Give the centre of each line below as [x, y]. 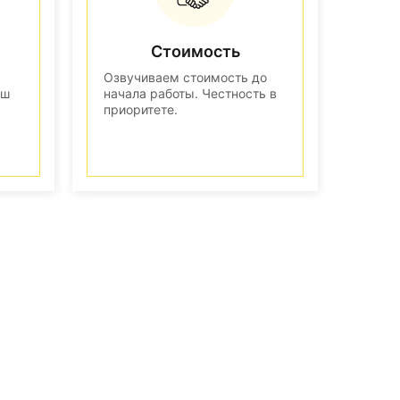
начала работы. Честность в [190, 93]
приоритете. [141, 109]
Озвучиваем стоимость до [185, 77]
